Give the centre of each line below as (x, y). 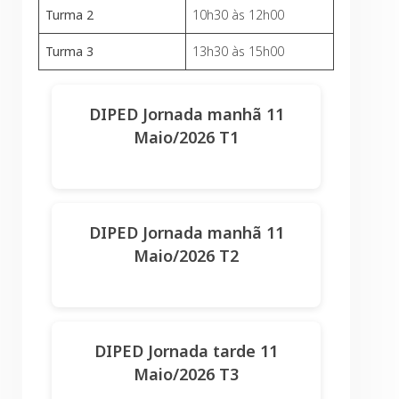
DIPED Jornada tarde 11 (186, 351)
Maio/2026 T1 (186, 137)
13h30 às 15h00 (238, 51)
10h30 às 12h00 (238, 15)
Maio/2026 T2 (186, 256)
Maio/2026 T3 (186, 374)
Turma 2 (69, 15)
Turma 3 (69, 51)
